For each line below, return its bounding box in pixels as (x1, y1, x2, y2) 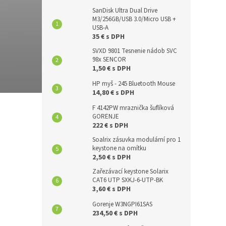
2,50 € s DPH (92, 152, 131, 162)
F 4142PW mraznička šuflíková (92, 103, 174, 112)
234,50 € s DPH (92, 208, 138, 218)
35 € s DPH (92, 32, 125, 42)
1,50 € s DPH (92, 64, 131, 74)
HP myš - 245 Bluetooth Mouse (92, 79, 175, 88)
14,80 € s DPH (92, 88, 134, 98)
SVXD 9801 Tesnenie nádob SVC (92, 46, 177, 55)
